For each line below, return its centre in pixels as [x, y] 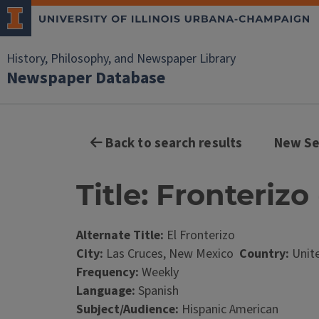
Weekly [159, 272]
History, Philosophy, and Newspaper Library [121, 59]
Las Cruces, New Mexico [171, 254]
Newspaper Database [86, 78]
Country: [264, 254]
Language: [106, 291]
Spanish [157, 291]
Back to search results [173, 143]
